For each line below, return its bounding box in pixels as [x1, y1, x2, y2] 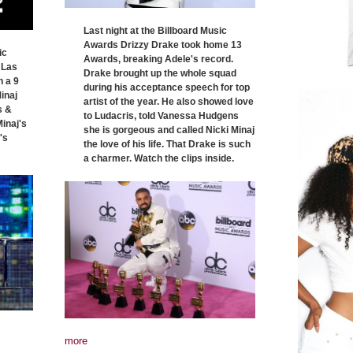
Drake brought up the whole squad [84, 68, 236, 80]
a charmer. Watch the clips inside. [84, 153, 234, 165]
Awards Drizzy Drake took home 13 [84, 39, 242, 51]
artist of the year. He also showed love [84, 96, 254, 108]
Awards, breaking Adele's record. [84, 54, 233, 65]
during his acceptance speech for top [84, 82, 250, 94]
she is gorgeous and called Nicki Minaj [84, 124, 255, 136]
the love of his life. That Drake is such [84, 139, 251, 150]
